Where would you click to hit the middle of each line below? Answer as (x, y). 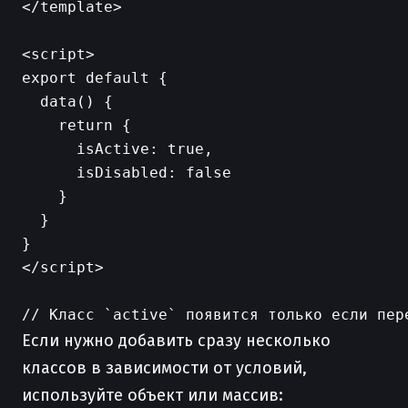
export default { (95, 78)
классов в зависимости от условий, (164, 368)
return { (76, 125)
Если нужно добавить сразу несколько (176, 341)
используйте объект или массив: (153, 395)
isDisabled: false (127, 173)
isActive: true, (117, 149)
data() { (67, 102)
